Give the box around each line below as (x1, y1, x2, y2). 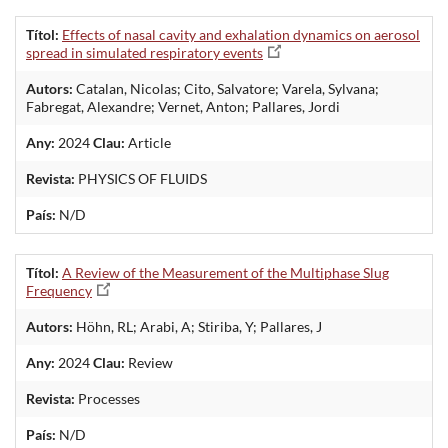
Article (125, 133, 171, 151)
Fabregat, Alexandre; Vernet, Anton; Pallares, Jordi (26, 97, 340, 115)
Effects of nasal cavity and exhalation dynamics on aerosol (62, 25, 420, 43)
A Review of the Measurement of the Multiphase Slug (62, 263, 389, 281)
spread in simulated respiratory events (26, 43, 263, 61)
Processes (75, 389, 140, 407)
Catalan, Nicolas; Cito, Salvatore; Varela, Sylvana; (73, 79, 379, 97)
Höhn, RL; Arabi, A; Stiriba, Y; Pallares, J (73, 317, 322, 335)
